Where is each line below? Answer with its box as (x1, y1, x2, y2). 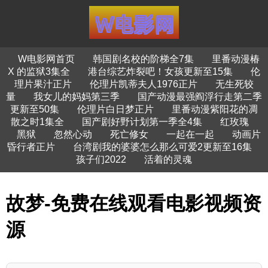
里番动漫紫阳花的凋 (172, 104, 258, 114)
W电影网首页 (17, 54, 75, 64)
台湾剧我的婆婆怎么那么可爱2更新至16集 (73, 142, 252, 152)
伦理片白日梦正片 (77, 104, 154, 114)
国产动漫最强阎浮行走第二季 (138, 92, 262, 102)
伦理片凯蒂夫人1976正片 (90, 79, 197, 89)
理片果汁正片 (14, 79, 72, 89)
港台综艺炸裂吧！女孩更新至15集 (88, 66, 233, 77)
